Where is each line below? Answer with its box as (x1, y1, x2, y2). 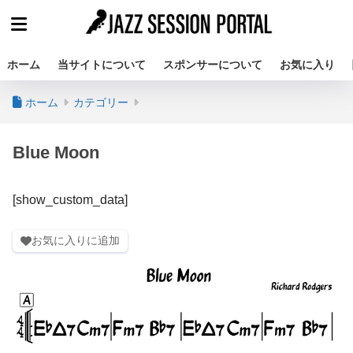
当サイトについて (58, 58, 146, 71)
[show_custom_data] (13, 192, 128, 206)
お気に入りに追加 (32, 233, 120, 247)
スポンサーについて (163, 58, 262, 71)
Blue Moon (13, 143, 99, 162)
